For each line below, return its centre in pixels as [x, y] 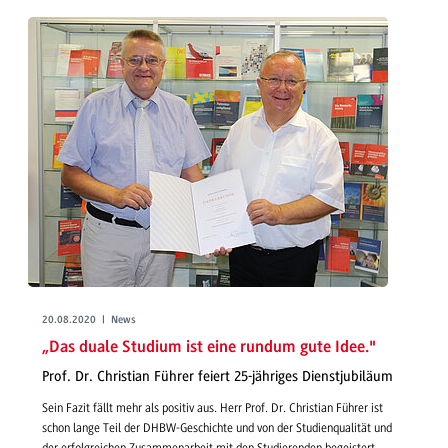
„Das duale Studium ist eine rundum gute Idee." [209, 347]
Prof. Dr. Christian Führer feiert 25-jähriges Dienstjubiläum [217, 377]
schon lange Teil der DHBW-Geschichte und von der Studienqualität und [217, 427]
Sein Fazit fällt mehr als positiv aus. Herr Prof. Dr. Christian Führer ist [212, 407]
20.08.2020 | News [89, 321]
